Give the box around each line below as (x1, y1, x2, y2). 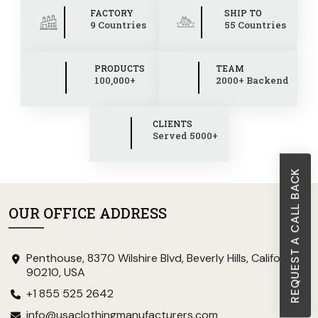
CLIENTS (153, 117, 192, 129)
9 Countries (90, 18, 147, 31)
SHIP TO (224, 6, 263, 18)
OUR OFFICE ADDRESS (9, 203, 167, 222)
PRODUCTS (94, 62, 146, 74)
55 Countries (224, 18, 287, 31)
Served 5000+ (153, 128, 218, 142)
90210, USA (26, 264, 85, 280)
